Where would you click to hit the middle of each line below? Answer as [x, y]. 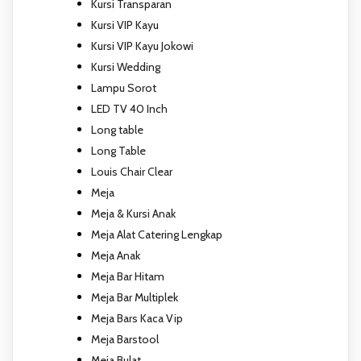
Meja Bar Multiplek [135, 297]
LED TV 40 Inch [129, 108]
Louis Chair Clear [132, 171]
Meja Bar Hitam [128, 276]
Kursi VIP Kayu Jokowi [142, 46]
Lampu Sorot [124, 87]
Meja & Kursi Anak [133, 213]
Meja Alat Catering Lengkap [157, 234]
